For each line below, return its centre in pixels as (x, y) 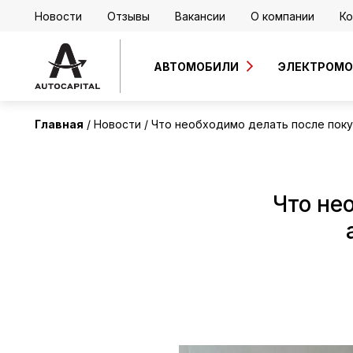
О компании (282, 16)
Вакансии (200, 16)
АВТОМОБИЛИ (196, 66)
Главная (59, 124)
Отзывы (128, 16)
